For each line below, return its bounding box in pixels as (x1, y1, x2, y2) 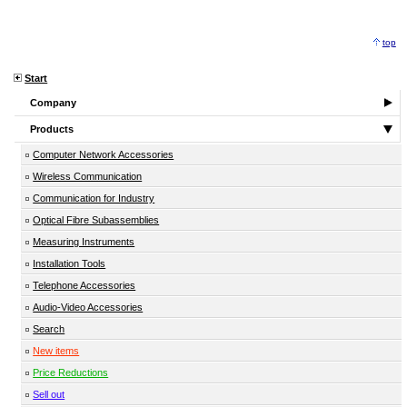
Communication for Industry (33, 193, 155, 204)
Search (33, 323, 65, 335)
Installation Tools (33, 258, 106, 270)
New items (33, 345, 80, 357)
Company (30, 97, 77, 109)
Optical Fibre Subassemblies (33, 214, 160, 226)
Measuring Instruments (33, 236, 135, 248)
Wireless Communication (33, 171, 143, 183)
